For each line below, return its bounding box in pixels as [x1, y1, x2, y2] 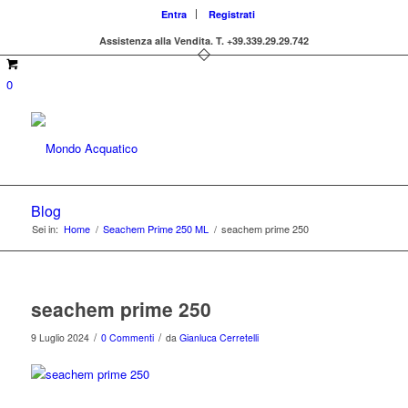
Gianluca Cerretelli [178, 331, 259, 344]
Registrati [209, 7, 256, 21]
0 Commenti [100, 331, 154, 344]
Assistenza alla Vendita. [98, 34, 216, 47]
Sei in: [31, 221, 58, 236]
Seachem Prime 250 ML [102, 221, 209, 236]
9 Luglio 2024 [30, 331, 89, 344]
